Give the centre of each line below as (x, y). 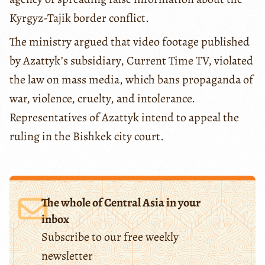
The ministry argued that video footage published (130, 41)
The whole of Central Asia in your (121, 202)
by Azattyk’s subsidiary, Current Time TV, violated (131, 60)
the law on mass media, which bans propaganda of (131, 79)
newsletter (67, 256)
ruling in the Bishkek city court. (87, 136)
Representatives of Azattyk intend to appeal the (124, 117)
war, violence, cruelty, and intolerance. (102, 98)
